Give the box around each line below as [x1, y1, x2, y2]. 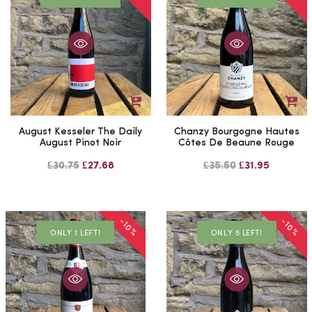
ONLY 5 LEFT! [210, 226, 263, 237]
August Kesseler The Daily [19, 126, 143, 137]
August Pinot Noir [40, 137, 122, 148]
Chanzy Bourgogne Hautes [173, 126, 299, 137]
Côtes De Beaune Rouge [178, 137, 295, 148]
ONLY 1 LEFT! [50, 226, 101, 237]
